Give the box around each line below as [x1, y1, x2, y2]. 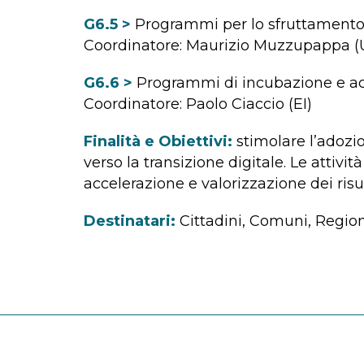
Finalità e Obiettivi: [83, 132, 232, 151]
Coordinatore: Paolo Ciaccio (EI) [83, 95, 312, 114]
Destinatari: [83, 212, 175, 231]
